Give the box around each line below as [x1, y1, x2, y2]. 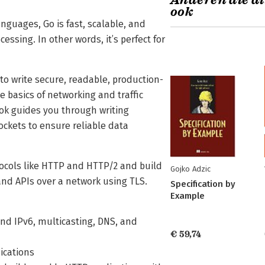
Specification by [170, 179, 235, 189]
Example [170, 190, 205, 201]
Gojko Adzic [170, 164, 211, 173]
